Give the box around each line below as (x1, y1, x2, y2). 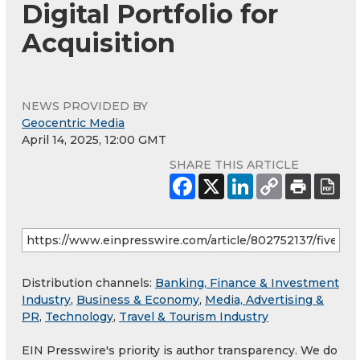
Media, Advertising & (205, 292, 324, 308)
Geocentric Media (22, 116, 125, 131)
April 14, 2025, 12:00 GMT (22, 133, 166, 148)
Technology (45, 309, 113, 325)
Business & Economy (76, 292, 199, 308)
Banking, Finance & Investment (155, 276, 339, 291)
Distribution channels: (22, 276, 155, 291)
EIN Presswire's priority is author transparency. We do (22, 343, 337, 358)
